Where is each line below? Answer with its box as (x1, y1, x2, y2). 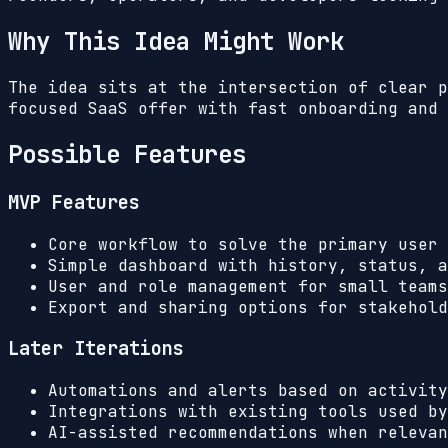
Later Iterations (8, 336, 184, 362)
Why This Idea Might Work (8, 26, 344, 58)
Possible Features (8, 139, 246, 171)
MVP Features (8, 189, 140, 215)
